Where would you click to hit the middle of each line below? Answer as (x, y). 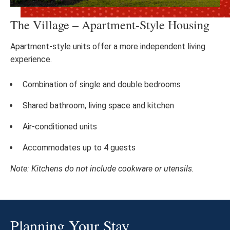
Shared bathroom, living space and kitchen (98, 106)
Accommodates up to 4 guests (79, 148)
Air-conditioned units (60, 127)
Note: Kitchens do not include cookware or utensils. (102, 169)
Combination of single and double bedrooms (102, 84)
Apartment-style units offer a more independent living (108, 46)
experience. (31, 59)
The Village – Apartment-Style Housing (110, 25)
